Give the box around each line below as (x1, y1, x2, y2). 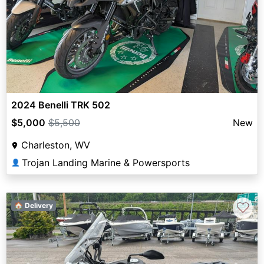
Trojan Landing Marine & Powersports (22, 156, 190, 169)
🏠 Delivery (14, 200, 53, 210)
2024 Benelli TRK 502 (11, 98, 110, 111)
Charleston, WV (21, 138, 90, 151)
